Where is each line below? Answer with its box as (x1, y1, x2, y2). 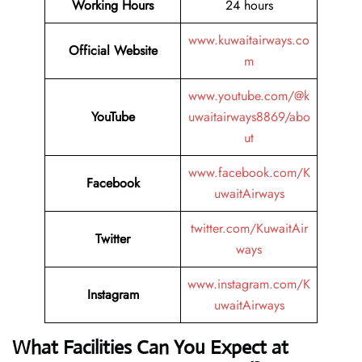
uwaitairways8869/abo (187, 107, 310, 127)
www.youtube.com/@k (188, 86, 309, 106)
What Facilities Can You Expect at (12, 335, 288, 360)
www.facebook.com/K (187, 163, 310, 183)
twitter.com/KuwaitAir (190, 219, 308, 238)
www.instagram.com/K (187, 275, 310, 294)
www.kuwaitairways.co (188, 31, 309, 50)
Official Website (68, 41, 158, 61)
